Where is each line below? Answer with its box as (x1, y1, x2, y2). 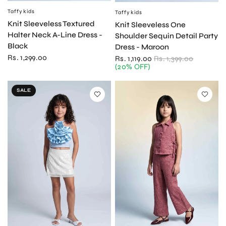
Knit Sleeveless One (115, 20, 186, 29)
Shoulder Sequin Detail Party (115, 31, 218, 40)
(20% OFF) (115, 62, 151, 71)
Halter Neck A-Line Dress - (8, 30, 102, 39)
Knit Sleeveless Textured (8, 19, 95, 28)
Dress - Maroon (115, 42, 169, 51)
